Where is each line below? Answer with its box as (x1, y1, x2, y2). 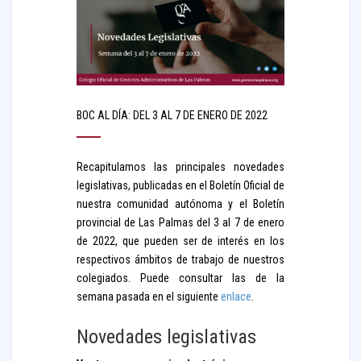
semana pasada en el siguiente (77, 290, 221, 303)
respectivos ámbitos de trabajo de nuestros (77, 253, 284, 266)
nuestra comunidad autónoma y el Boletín (77, 197, 284, 210)
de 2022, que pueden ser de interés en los (77, 234, 284, 247)
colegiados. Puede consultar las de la (77, 272, 284, 284)
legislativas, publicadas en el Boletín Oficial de (77, 179, 284, 192)
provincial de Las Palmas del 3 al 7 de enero (77, 216, 284, 229)
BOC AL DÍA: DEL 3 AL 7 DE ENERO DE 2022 (77, 109, 268, 122)
